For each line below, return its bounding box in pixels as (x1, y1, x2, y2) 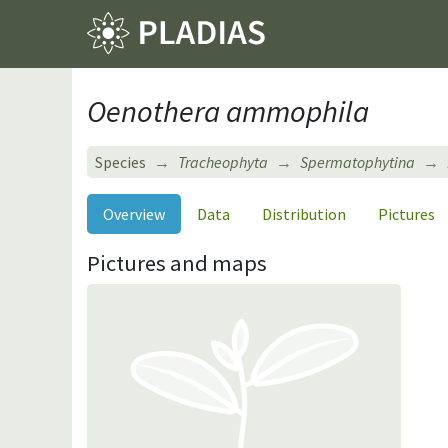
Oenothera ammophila (87, 91, 369, 130)
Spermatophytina (300, 151, 415, 172)
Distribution (262, 203, 346, 224)
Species (95, 151, 146, 172)
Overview (103, 203, 165, 224)
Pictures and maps (87, 248, 267, 277)
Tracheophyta (178, 151, 268, 172)
